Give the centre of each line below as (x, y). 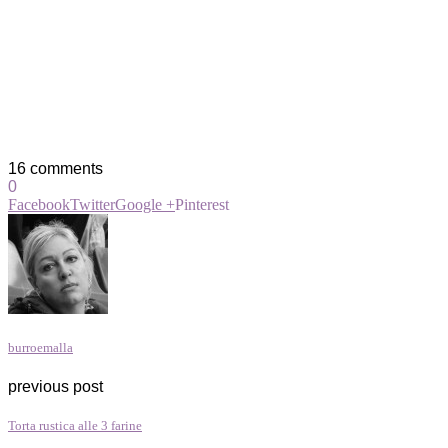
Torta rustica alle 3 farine (75, 426)
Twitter (92, 204)
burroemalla (40, 348)
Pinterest (202, 204)
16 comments (55, 168)
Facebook (39, 204)
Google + (145, 204)
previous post (55, 387)
